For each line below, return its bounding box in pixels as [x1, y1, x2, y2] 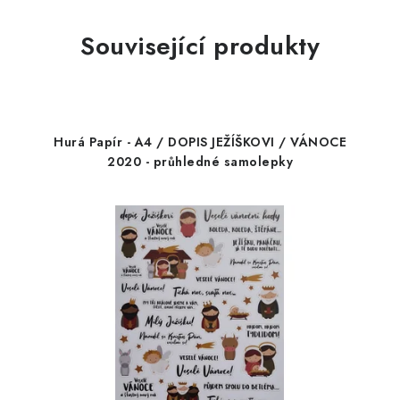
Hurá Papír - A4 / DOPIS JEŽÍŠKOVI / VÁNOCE [54, 133, 346, 151]
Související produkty [80, 28, 320, 64]
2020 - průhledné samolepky [107, 153, 293, 171]
